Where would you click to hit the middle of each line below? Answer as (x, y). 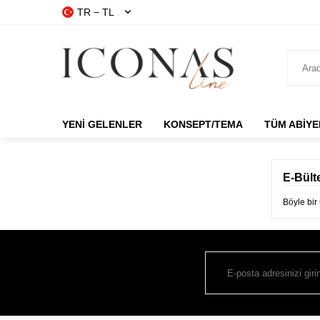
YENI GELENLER (102, 124)
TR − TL (96, 12)
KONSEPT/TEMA (203, 124)
